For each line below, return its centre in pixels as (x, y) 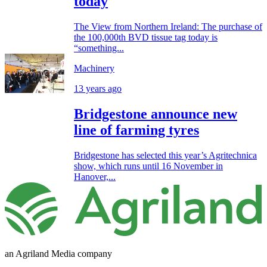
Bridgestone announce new (156, 114)
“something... (99, 48)
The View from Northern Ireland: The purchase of (168, 27)
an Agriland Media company (58, 253)
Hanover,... (95, 177)
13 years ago (98, 89)
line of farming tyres (136, 130)
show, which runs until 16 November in (148, 166)
